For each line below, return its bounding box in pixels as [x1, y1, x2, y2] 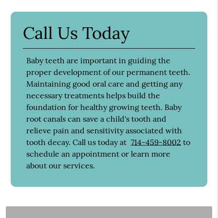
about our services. [26, 161, 95, 171]
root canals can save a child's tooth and [26, 114, 167, 124]
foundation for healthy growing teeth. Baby [26, 102, 182, 112]
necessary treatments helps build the [26, 91, 161, 101]
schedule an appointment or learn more [26, 149, 171, 159]
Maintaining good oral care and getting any [26, 79, 183, 89]
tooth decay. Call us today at [26, 137, 129, 147]
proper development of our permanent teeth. [26, 67, 191, 77]
